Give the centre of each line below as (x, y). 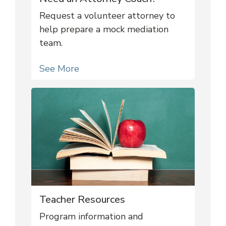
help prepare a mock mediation (104, 29)
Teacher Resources (82, 200)
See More (59, 68)
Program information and (91, 217)
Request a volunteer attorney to (107, 15)
